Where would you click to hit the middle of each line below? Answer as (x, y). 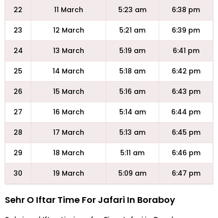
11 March (68, 10)
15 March (68, 91)
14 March (68, 71)
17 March (68, 132)
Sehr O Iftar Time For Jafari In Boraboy (90, 200)
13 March (68, 51)
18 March (68, 153)
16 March (68, 112)
